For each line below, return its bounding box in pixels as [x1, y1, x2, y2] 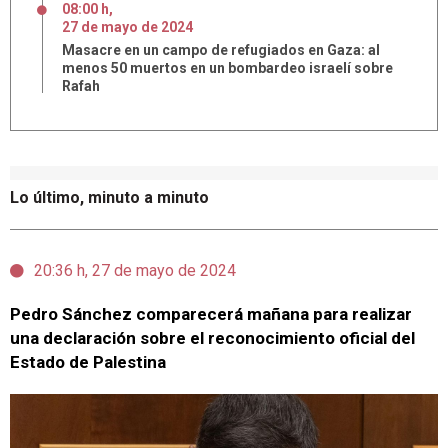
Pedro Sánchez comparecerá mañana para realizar [10, 304, 412, 324]
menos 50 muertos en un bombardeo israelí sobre [62, 60, 393, 76]
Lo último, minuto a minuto [10, 188, 209, 207]
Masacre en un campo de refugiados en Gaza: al [62, 42, 380, 58]
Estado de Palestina [10, 352, 166, 372]
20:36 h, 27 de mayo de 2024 [34, 261, 236, 280]
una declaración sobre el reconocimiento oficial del [10, 328, 415, 348]
